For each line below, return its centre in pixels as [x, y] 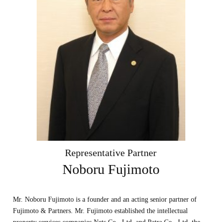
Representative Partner [111, 153]
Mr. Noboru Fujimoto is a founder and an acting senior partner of [105, 199]
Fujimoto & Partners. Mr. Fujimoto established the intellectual [101, 211]
